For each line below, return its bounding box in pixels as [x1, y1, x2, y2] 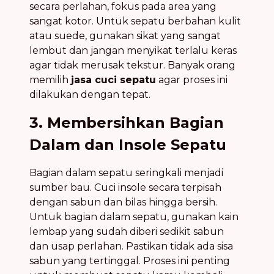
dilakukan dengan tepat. [29, 89, 150, 101]
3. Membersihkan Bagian [29, 114, 224, 132]
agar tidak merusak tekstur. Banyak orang [29, 59, 235, 72]
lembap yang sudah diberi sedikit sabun [29, 226, 224, 238]
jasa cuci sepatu [71, 74, 156, 86]
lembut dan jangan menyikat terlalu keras [29, 45, 237, 57]
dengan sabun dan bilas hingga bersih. [29, 196, 217, 209]
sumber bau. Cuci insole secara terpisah [29, 182, 221, 194]
